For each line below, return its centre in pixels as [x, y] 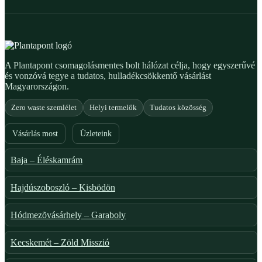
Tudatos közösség [178, 108]
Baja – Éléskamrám [46, 160]
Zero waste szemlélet [44, 108]
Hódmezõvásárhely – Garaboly [68, 215]
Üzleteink [96, 134]
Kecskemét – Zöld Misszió [60, 243]
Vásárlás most [35, 134]
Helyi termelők [113, 108]
